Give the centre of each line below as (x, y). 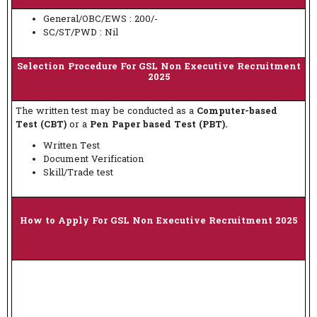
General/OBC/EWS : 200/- (100, 20)
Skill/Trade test (78, 173)
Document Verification (93, 159)
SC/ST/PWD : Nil (81, 33)
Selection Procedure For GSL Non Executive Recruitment (158, 67)
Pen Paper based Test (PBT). (158, 125)
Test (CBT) (41, 125)
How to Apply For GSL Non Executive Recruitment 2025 (158, 221)
